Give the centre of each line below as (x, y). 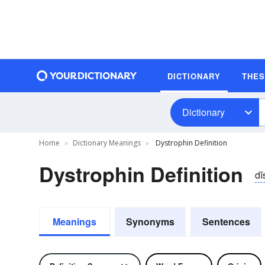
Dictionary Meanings (107, 143)
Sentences (226, 222)
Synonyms (150, 222)
